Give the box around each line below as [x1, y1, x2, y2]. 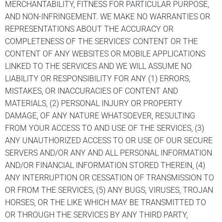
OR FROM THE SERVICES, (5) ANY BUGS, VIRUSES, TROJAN [5, 185, 213, 195]
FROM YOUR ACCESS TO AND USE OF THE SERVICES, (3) [5, 123, 204, 133]
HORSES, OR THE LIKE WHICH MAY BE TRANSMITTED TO [5, 197, 206, 207]
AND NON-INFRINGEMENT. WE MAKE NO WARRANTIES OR [5, 11, 210, 21]
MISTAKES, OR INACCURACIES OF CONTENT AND [5, 86, 178, 96]
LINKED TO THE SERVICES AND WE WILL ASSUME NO [5, 61, 192, 71]
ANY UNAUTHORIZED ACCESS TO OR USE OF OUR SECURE [5, 135, 213, 145]
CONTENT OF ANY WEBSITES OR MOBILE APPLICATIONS [5, 49, 205, 58]
